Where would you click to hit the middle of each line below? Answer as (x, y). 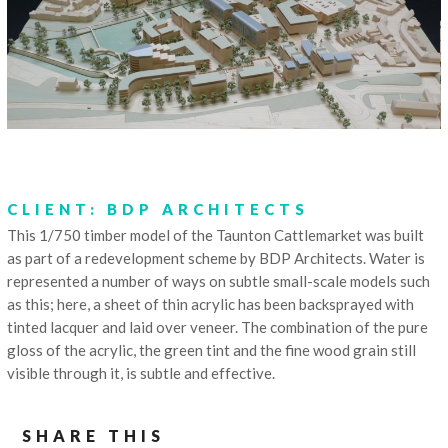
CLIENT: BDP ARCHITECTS (158, 208)
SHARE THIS (94, 435)
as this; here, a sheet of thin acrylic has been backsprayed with (211, 303)
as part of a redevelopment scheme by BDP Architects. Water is (216, 257)
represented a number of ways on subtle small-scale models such (219, 280)
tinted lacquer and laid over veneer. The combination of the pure (218, 326)
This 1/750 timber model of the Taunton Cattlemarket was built (216, 234)
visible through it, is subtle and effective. (141, 372)
